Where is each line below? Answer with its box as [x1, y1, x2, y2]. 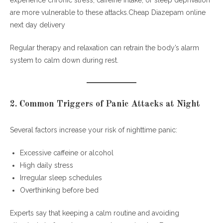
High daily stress [20, 161, 73, 170]
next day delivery [10, 21, 65, 29]
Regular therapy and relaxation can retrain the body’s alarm [10, 44, 199, 52]
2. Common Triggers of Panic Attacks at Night [10, 100, 200, 109]
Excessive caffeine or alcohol [20, 149, 113, 157]
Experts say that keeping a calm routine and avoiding [10, 209, 179, 218]
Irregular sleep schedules [20, 174, 102, 182]
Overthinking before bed [20, 186, 99, 195]
